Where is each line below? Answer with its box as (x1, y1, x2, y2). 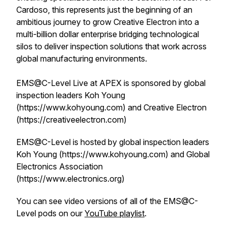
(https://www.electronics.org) (16, 174, 125, 184)
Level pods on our (16, 208, 84, 218)
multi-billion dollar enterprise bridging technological (16, 29, 199, 39)
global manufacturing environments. (16, 53, 147, 64)
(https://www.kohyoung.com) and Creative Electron (16, 102, 207, 112)
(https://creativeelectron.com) (16, 115, 127, 125)
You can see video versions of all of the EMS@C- (16, 196, 198, 206)
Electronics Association (16, 161, 103, 172)
